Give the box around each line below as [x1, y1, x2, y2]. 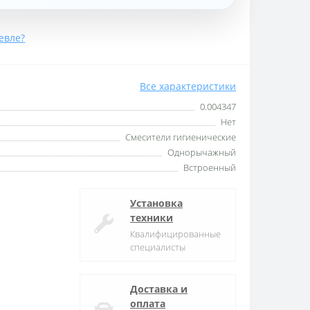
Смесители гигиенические [125, 130, 236, 143]
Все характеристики [140, 79, 236, 93]
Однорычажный [167, 145, 236, 158]
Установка [130, 196, 183, 210]
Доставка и [130, 282, 188, 295]
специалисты [130, 240, 185, 253]
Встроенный [183, 161, 236, 174]
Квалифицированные [130, 227, 221, 240]
